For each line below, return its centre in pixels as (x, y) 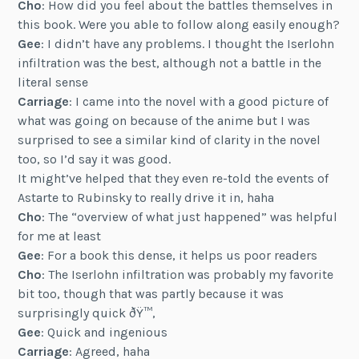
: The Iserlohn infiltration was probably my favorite (188, 274)
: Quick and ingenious (105, 332)
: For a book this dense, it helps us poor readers (179, 255)
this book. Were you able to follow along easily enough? (179, 24)
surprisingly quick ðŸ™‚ (87, 313)
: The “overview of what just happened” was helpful (190, 216)
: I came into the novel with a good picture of (199, 101)
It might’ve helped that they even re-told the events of (173, 178)
